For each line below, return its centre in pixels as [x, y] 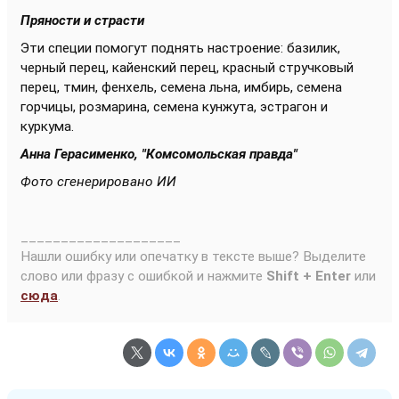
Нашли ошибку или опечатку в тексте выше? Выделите [193, 256]
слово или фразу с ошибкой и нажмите [143, 276]
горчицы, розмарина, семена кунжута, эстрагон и [174, 107]
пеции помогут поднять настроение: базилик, [198, 48]
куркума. [47, 126]
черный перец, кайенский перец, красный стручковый [187, 68]
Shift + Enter [309, 276]
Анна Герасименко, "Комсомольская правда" [159, 154]
